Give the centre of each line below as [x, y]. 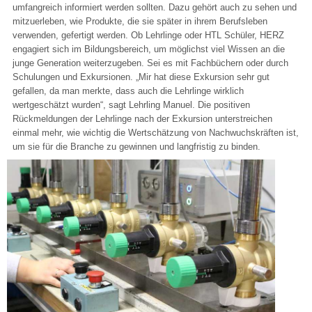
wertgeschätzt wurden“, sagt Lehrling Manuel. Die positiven [131, 105]
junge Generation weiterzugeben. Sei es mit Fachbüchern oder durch [150, 63]
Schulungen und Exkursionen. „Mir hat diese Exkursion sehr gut [141, 77]
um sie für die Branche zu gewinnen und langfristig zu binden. [136, 147]
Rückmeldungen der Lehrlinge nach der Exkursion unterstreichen [142, 119]
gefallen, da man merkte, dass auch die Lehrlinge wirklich [128, 91]
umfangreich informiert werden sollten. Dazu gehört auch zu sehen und [155, 8]
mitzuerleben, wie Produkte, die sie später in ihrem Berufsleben [140, 22]
